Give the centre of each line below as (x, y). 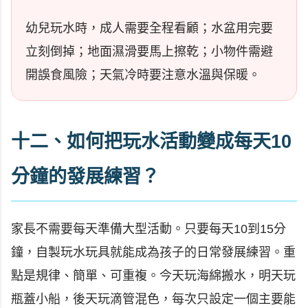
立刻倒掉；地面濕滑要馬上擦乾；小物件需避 (149, 51)
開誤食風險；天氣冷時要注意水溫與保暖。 (143, 75)
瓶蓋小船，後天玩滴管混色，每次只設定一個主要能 (153, 299)
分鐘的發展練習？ (85, 176)
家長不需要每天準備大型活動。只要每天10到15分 (148, 229)
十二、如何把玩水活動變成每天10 (151, 141)
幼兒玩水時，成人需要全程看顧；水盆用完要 (149, 28)
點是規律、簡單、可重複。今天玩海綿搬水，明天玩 (153, 276)
